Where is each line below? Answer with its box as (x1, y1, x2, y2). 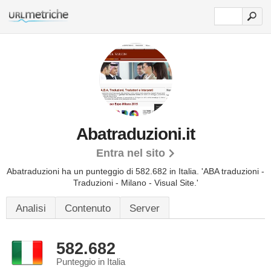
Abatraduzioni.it (76, 125, 195, 143)
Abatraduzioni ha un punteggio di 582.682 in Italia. (7, 166, 201, 176)
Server (129, 203, 160, 214)
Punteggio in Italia (56, 257, 125, 267)
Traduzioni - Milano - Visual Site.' (73, 178, 198, 188)
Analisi (16, 203, 46, 214)
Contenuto (65, 203, 111, 214)
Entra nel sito (96, 147, 165, 159)
